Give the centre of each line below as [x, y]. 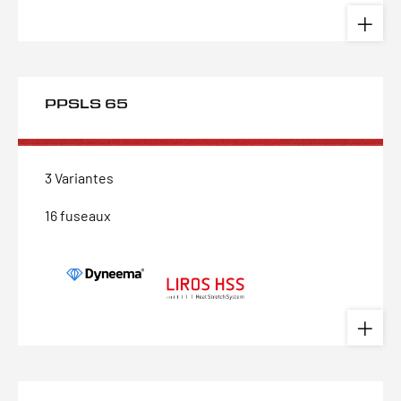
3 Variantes [79, 178]
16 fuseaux [78, 215]
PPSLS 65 [86, 103]
